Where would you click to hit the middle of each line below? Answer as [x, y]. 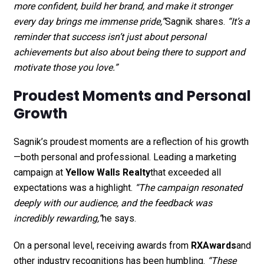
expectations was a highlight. [74, 187]
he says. [119, 218]
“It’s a [238, 21]
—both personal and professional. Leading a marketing [125, 157]
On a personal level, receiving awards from [102, 245]
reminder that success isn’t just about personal [110, 37]
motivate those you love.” [65, 67]
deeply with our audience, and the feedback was [113, 203]
